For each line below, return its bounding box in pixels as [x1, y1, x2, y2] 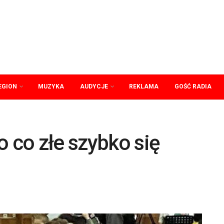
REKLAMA [129, 83, 158, 90]
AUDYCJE [80, 83, 108, 90]
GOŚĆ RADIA [174, 83, 211, 90]
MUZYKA [38, 83, 64, 90]
